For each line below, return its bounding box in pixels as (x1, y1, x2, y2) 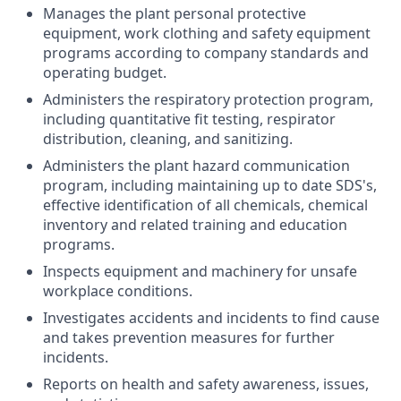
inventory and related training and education (43, 215, 347, 235)
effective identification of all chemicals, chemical (43, 195, 368, 215)
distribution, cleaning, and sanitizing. (43, 129, 293, 149)
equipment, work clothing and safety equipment (43, 23, 371, 43)
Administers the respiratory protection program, (43, 90, 373, 109)
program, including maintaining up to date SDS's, (43, 175, 377, 195)
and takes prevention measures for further (43, 328, 335, 347)
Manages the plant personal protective (43, 4, 306, 23)
